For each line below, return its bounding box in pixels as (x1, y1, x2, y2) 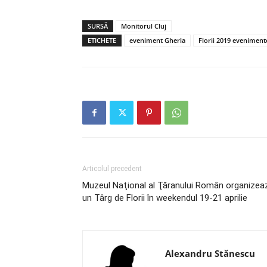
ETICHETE (88, 36, 116, 45)
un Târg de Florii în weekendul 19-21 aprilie (82, 193, 247, 203)
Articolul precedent (82, 164, 142, 173)
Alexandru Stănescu (165, 247, 255, 259)
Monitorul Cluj (121, 21, 166, 30)
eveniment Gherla (129, 36, 185, 45)
